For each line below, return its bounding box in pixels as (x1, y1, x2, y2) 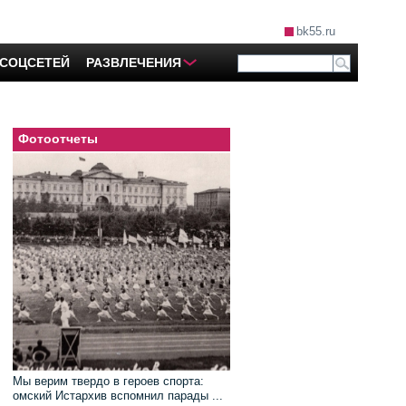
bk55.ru (296, 24, 335, 38)
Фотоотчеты (17, 131, 98, 146)
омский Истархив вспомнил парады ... (12, 389, 223, 402)
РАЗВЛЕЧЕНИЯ (86, 55, 181, 70)
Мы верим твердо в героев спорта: (12, 374, 204, 388)
